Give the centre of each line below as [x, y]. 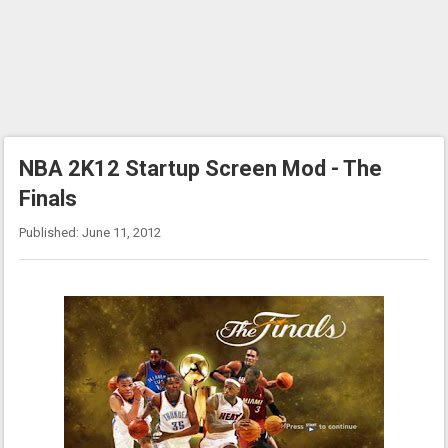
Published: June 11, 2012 [90, 232]
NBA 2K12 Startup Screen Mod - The [201, 168]
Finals [48, 198]
